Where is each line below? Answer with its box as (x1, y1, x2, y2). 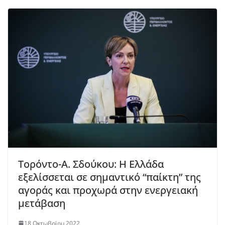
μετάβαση (18, 196, 65, 210)
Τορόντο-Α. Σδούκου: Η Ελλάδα (18, 157, 164, 171)
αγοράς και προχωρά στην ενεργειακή (18, 183, 198, 197)
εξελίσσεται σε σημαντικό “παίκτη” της (18, 170, 201, 184)
